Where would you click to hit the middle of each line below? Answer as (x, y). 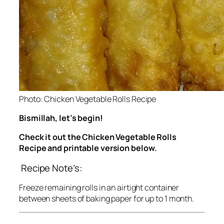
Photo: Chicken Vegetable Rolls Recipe (88, 99)
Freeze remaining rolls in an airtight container (99, 188)
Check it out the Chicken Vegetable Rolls (98, 137)
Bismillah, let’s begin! (61, 118)
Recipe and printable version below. (88, 148)
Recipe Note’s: (51, 168)
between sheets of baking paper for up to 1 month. (107, 199)
